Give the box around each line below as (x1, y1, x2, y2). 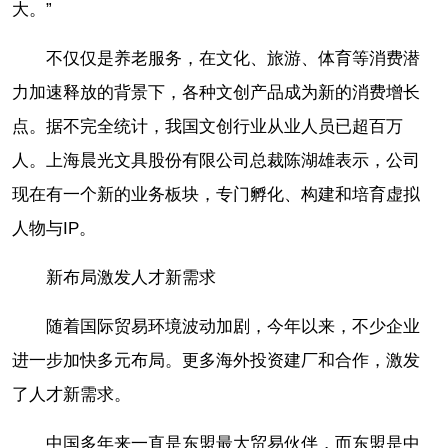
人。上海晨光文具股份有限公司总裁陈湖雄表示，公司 (12, 150, 420, 170)
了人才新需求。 (12, 384, 131, 404)
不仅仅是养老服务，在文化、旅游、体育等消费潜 (46, 48, 420, 68)
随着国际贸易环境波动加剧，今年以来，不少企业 (46, 316, 420, 336)
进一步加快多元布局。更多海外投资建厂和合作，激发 (12, 350, 420, 370)
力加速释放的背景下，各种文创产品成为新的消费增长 (12, 82, 420, 102)
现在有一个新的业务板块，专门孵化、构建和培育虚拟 (12, 184, 420, 204)
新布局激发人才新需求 (46, 267, 216, 287)
